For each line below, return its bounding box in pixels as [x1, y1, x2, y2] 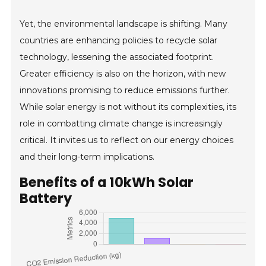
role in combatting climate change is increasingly [20, 118, 223, 129]
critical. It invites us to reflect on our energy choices [20, 135, 234, 146]
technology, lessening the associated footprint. [20, 52, 214, 63]
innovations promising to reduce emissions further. [20, 85, 230, 96]
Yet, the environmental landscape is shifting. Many [20, 18, 228, 30]
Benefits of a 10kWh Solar [20, 173, 194, 192]
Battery [20, 189, 72, 208]
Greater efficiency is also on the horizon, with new [20, 68, 226, 80]
